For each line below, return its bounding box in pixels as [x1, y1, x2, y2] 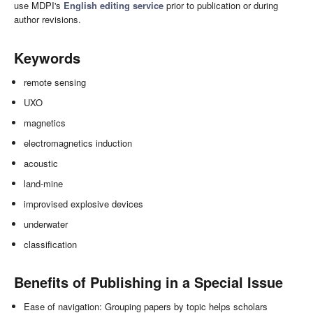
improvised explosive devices [24, 196, 144, 210]
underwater [24, 217, 68, 231]
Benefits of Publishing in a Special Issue [14, 271, 283, 292]
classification [24, 237, 78, 251]
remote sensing [24, 75, 87, 89]
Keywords [14, 47, 80, 68]
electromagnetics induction [24, 136, 133, 150]
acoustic [24, 156, 59, 170]
